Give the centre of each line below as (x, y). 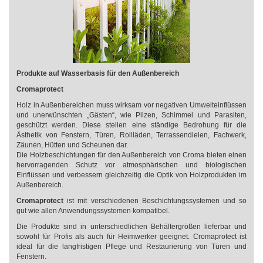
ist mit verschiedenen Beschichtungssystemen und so (155, 201)
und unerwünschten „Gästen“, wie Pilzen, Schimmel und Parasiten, (131, 115)
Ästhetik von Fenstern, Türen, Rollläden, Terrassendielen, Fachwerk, (131, 135)
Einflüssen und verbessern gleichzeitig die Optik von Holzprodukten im (131, 175)
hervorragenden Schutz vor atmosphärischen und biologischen (131, 165)
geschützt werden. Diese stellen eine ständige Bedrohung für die (131, 125)
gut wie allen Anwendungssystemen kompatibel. (93, 211)
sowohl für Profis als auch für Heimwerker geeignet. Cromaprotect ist (131, 237)
